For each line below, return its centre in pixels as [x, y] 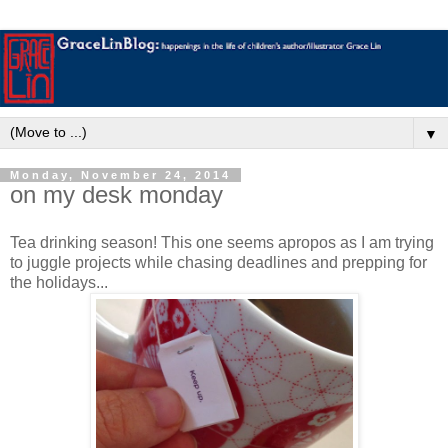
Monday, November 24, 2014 [120, 175]
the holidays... [59, 283]
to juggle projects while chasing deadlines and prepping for [218, 263]
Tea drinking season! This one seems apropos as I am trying [222, 243]
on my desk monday [116, 195]
